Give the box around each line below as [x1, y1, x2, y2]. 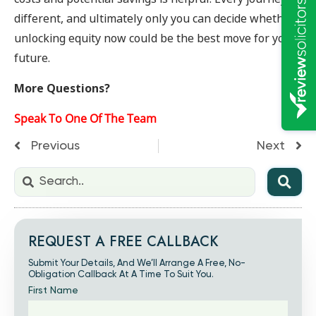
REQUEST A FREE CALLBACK [28, 231, 219, 253]
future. [14, 50, 50, 67]
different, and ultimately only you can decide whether [14, 11, 295, 28]
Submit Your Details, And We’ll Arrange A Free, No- [28, 259, 245, 269]
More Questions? [14, 80, 110, 97]
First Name [28, 286, 78, 296]
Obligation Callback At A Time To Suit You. [28, 270, 214, 280]
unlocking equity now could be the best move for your [14, 30, 296, 47]
